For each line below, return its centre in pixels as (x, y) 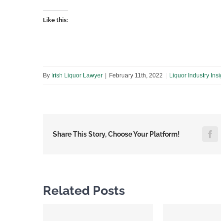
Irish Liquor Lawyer (77, 76)
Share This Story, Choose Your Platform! (116, 134)
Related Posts (84, 191)
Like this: (55, 20)
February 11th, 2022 (136, 76)
